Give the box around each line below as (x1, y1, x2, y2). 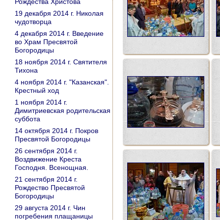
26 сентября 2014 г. (15, 147, 78, 155)
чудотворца (15, 18, 52, 26)
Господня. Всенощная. (15, 164, 88, 171)
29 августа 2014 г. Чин (15, 204, 85, 212)
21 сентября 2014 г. (15, 175, 78, 183)
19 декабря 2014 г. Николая (15, 9, 104, 17)
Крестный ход (15, 86, 59, 94)
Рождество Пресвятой (15, 184, 85, 192)
